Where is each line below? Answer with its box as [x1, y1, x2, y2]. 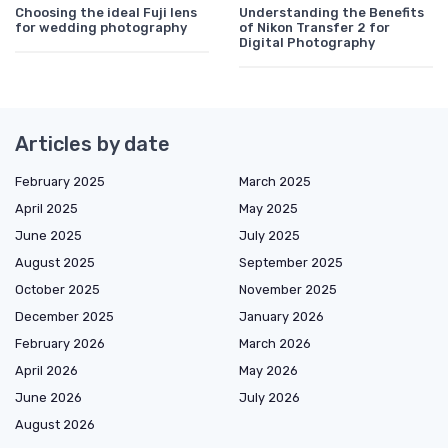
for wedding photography [15, 20, 187, 36]
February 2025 [15, 174, 105, 190]
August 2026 [15, 417, 95, 433]
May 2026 [239, 363, 298, 379]
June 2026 [15, 390, 82, 406]
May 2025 [239, 201, 298, 217]
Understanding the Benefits [239, 5, 424, 21]
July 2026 [239, 390, 300, 406]
